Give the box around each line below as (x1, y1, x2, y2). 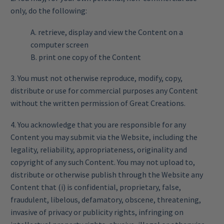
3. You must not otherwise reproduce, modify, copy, (10, 73, 182, 83)
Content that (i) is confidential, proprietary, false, (10, 181, 181, 192)
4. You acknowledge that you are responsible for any (10, 119, 186, 129)
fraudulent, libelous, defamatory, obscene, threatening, (10, 194, 201, 204)
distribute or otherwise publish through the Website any (10, 169, 203, 179)
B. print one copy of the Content (30, 51, 141, 62)
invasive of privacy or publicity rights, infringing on (10, 206, 183, 217)
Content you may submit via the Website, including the (10, 131, 197, 142)
